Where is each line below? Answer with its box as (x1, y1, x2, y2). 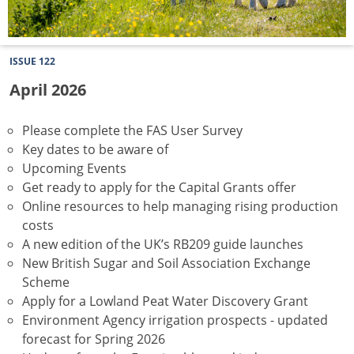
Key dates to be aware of (22, 141, 168, 158)
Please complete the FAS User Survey (22, 122, 243, 139)
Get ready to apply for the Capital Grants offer (22, 179, 296, 196)
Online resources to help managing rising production (22, 198, 338, 215)
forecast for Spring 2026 (22, 330, 165, 348)
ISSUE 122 (9, 55, 55, 68)
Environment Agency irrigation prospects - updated (22, 311, 328, 329)
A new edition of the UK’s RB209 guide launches (22, 235, 303, 253)
